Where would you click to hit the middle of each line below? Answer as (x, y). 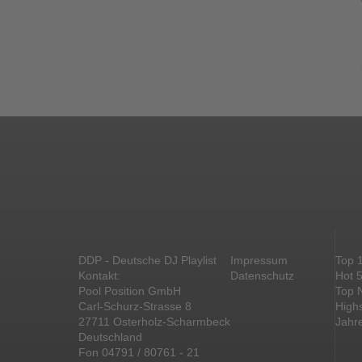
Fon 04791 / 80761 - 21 (139, 352)
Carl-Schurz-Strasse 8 (135, 306)
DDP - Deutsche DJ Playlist (147, 260)
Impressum (259, 260)
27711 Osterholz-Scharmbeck (154, 322)
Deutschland (110, 337)
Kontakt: (99, 276)
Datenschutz (262, 276)
